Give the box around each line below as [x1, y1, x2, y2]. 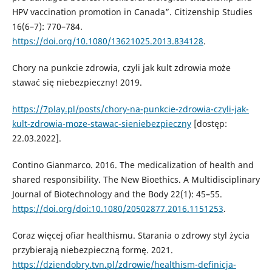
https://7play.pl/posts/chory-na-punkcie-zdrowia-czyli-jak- [12, 103, 249, 115]
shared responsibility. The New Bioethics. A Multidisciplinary [12, 174, 260, 186]
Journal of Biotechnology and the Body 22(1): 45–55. [12, 188, 222, 200]
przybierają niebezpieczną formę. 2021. [12, 244, 173, 256]
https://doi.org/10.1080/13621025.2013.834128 [12, 35, 203, 47]
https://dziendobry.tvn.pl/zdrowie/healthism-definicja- [12, 259, 236, 271]
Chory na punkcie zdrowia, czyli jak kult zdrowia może [12, 62, 231, 74]
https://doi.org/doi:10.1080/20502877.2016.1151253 [12, 203, 223, 215]
